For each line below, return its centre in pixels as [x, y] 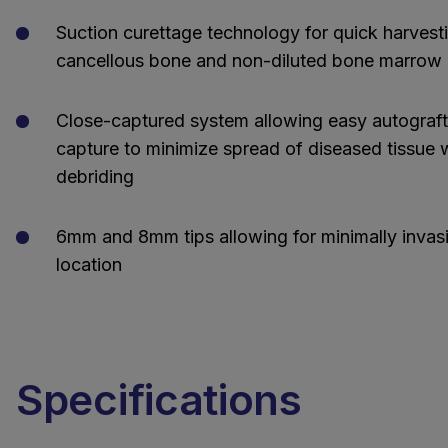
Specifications [159, 400]
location [89, 265]
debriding [95, 177]
